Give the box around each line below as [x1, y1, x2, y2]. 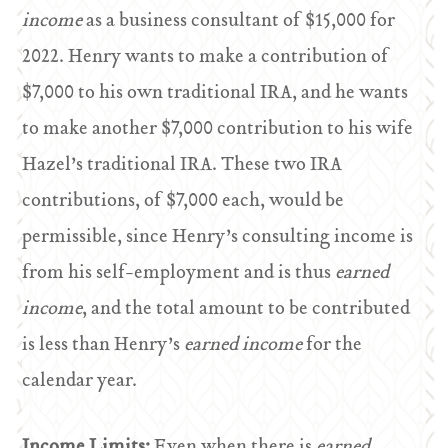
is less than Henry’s [22, 330, 185, 361]
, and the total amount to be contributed [82, 294, 411, 325]
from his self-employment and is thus [22, 258, 336, 289]
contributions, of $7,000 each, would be [22, 186, 345, 217]
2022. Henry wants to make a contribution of [22, 42, 390, 73]
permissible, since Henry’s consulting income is [22, 222, 414, 253]
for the [302, 330, 363, 361]
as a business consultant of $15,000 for [86, 6, 396, 37]
